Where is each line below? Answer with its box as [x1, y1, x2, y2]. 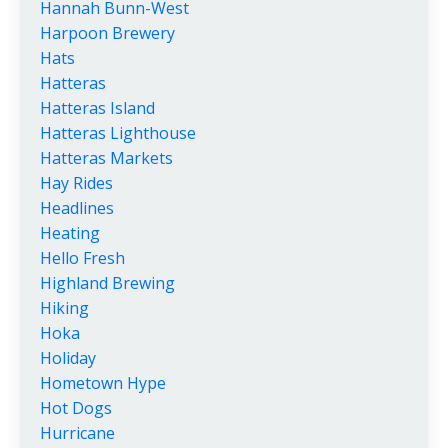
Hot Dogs [40, 397, 112, 420]
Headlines [40, 197, 114, 220]
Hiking [40, 297, 89, 320]
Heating [40, 222, 100, 245]
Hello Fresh [40, 247, 125, 270]
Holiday [40, 347, 96, 370]
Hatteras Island [40, 97, 155, 120]
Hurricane [40, 422, 115, 445]
